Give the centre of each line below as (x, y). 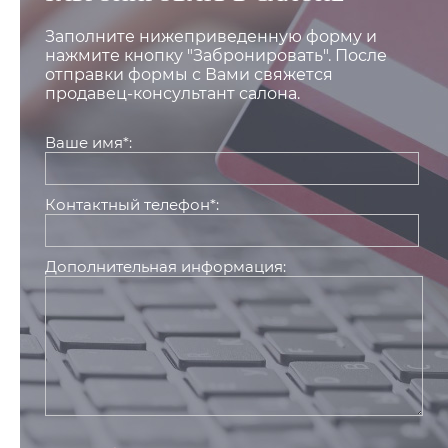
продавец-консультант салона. (172, 94)
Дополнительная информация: (165, 267)
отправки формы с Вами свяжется (189, 75)
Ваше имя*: (88, 143)
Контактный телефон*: (132, 205)
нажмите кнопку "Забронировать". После (216, 56)
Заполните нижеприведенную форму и (211, 37)
